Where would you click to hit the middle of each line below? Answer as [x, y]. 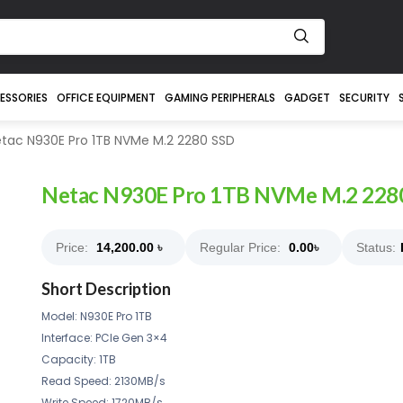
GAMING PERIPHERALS [219, 98]
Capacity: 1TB [79, 359]
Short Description [106, 289]
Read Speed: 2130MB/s [103, 381]
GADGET [307, 98]
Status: [376, 247]
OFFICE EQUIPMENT [106, 98]
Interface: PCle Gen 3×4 [104, 338]
